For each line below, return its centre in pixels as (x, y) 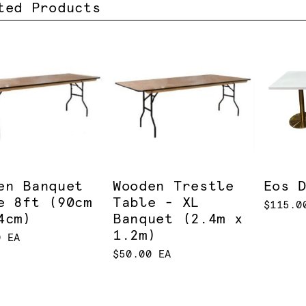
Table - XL (156, 203)
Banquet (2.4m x (178, 219)
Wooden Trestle (173, 186)
